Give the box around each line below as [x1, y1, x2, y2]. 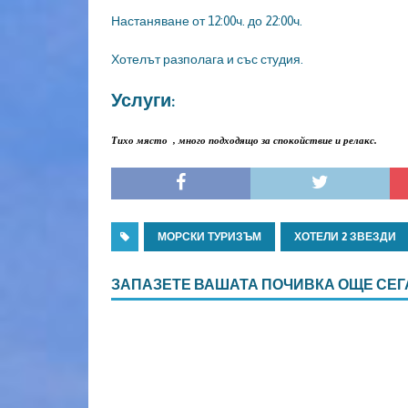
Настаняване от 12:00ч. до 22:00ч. [111, 14, 302, 29]
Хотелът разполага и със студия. [111, 52, 306, 67]
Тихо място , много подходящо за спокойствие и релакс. [111, 135, 380, 147]
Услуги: [111, 87, 175, 112]
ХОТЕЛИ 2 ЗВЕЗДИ [294, 230, 396, 244]
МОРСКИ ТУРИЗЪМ [158, 230, 261, 244]
